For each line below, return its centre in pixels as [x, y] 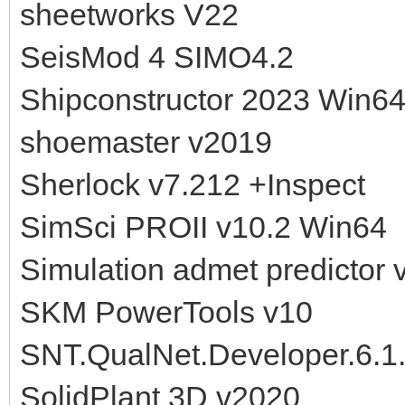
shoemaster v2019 [146, 141]
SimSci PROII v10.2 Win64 [203, 226]
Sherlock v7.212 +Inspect [193, 184]
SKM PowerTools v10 [166, 311]
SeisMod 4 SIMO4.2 [157, 57]
